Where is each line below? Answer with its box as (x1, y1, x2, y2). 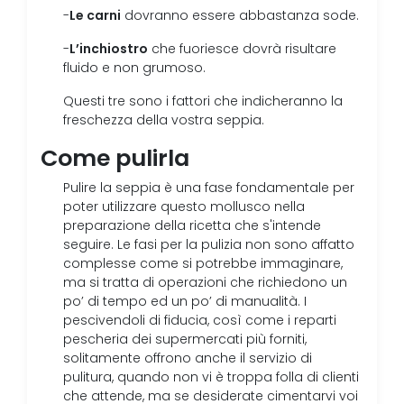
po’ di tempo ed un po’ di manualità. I (63, 294, 307, 309)
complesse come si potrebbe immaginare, (63, 256, 343, 271)
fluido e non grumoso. (63, 60, 206, 76)
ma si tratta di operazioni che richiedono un (63, 275, 347, 290)
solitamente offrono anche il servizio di (63, 351, 312, 366)
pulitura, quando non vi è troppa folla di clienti (63, 370, 359, 385)
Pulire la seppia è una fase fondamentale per (63, 180, 354, 196)
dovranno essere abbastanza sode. (121, 8, 359, 23)
